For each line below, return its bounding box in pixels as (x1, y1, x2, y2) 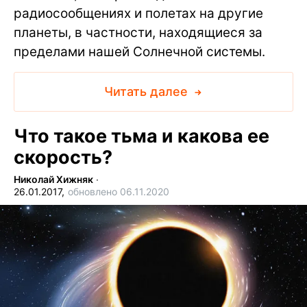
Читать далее (103, 84, 191, 99)
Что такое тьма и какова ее (14, 125, 269, 148)
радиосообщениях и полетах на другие (14, 5, 263, 22)
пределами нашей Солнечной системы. (14, 44, 265, 60)
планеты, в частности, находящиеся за (14, 25, 262, 41)
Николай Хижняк (14, 173, 93, 186)
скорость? (14, 146, 112, 169)
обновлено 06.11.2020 (68, 186, 169, 198)
